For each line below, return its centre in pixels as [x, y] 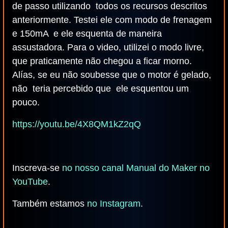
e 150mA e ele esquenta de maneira [87, 34]
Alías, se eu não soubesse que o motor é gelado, [112, 75]
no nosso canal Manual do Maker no [136, 168]
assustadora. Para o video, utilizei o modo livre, [108, 47]
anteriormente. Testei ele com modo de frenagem [112, 20]
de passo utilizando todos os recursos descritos [110, 6]
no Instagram [114, 204]
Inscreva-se [37, 168]
